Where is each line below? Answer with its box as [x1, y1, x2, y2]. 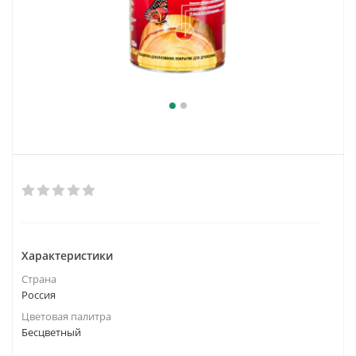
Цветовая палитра [21, 309, 111, 323]
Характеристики [21, 248, 113, 263]
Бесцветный [21, 325, 81, 339]
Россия [21, 288, 56, 302]
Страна [21, 272, 56, 286]
